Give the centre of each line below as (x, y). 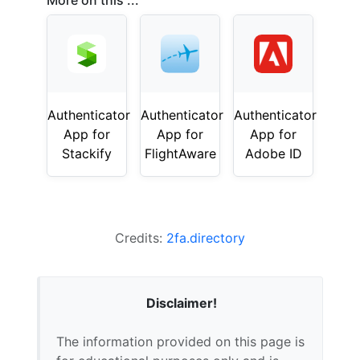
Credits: (141, 238)
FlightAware (180, 153)
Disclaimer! (181, 303)
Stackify (87, 153)
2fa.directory (206, 238)
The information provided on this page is (180, 342)
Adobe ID (273, 153)
